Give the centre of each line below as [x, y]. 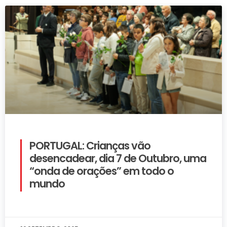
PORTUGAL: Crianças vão [90, 145]
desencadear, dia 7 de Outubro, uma [118, 158]
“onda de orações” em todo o [102, 171]
